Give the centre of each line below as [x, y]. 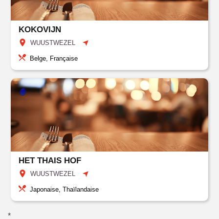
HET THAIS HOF [50, 161]
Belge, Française [54, 58]
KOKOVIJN [40, 30]
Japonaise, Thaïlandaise [65, 189]
